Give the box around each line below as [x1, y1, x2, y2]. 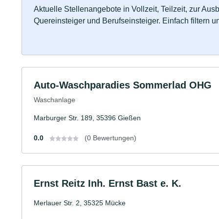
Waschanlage [34, 95, 75, 104]
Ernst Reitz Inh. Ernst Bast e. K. [34, 177, 181, 189]
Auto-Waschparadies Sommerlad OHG [34, 80, 212, 91]
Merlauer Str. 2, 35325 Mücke [34, 198, 126, 207]
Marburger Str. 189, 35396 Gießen [34, 113, 141, 122]
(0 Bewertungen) [85, 133, 136, 142]
